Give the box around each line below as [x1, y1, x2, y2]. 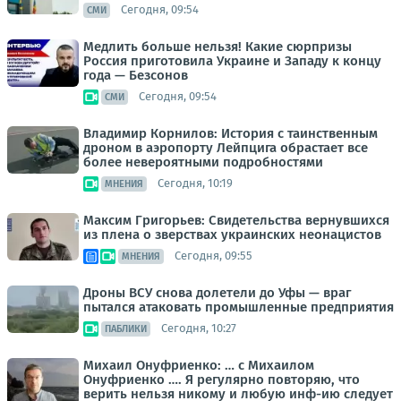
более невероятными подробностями [83, 153, 323, 170]
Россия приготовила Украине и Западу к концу [83, 52, 381, 69]
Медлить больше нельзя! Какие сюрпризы [83, 38, 352, 55]
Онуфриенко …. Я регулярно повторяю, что [83, 371, 360, 388]
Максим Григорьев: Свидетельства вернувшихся [83, 211, 389, 228]
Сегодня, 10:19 [158, 176, 233, 191]
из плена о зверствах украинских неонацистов [83, 226, 381, 243]
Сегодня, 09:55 [175, 249, 252, 263]
